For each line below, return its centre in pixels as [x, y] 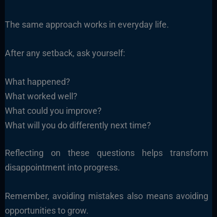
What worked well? [41, 96]
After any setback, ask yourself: [65, 53]
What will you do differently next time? [78, 125]
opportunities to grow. [46, 210]
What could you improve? [53, 110]
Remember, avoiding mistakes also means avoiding [107, 196]
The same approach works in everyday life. [87, 25]
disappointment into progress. [62, 167]
